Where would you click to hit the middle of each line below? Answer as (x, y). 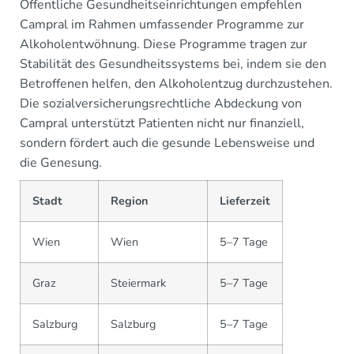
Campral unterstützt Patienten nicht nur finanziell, (162, 123)
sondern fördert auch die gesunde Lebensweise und (167, 143)
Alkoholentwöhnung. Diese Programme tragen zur (164, 44)
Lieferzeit (245, 201)
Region (129, 201)
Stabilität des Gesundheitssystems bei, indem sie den (173, 64)
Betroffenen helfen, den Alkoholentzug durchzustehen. (176, 84)
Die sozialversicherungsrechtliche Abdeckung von (161, 104)
